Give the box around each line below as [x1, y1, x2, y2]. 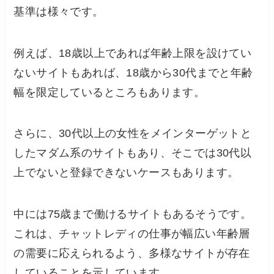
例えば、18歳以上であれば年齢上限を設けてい [13, 46, 252, 59]
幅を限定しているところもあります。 [13, 86, 206, 98]
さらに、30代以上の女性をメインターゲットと [13, 127, 252, 140]
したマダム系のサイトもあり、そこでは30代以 [13, 147, 252, 160]
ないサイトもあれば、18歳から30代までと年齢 [13, 66, 253, 79]
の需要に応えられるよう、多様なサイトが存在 [13, 247, 250, 260]
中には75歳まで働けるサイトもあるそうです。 [13, 208, 252, 221]
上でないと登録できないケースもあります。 [13, 166, 239, 179]
